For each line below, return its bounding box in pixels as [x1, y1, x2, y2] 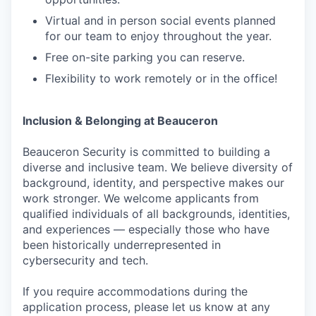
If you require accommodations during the [23, 284, 248, 298]
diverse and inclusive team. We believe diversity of [23, 160, 293, 174]
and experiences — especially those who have [23, 222, 269, 236]
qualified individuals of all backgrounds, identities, [23, 207, 290, 221]
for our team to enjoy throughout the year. [45, 29, 272, 43]
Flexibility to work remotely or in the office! [45, 71, 277, 85]
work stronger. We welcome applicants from [23, 191, 259, 205]
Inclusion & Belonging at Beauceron [23, 114, 218, 128]
